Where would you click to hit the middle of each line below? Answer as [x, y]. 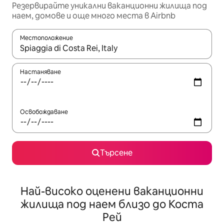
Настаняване [40, 72]
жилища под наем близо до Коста [112, 204]
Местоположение [46, 38]
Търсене [116, 153]
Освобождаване [44, 112]
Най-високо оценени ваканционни [112, 191]
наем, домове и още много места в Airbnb [94, 16]
